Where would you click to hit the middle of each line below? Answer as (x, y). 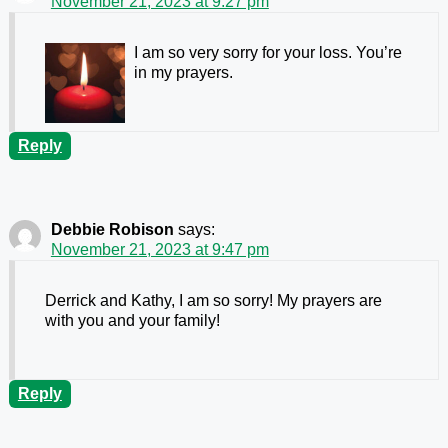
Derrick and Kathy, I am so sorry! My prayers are (213, 300)
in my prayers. (183, 72)
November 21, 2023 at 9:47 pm (159, 249)
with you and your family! (132, 320)
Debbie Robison (112, 229)
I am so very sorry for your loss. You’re (267, 52)
